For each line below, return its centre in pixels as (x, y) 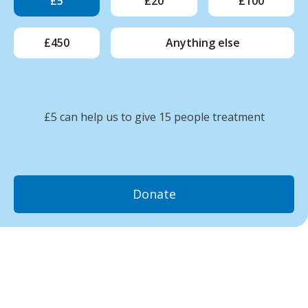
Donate (154, 194)
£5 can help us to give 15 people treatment (154, 117)
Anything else (202, 43)
